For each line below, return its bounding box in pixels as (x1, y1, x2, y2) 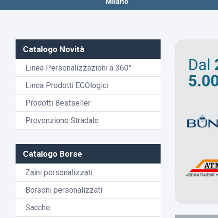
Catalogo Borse (23, 149, 82, 159)
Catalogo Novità (23, 44, 84, 54)
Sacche (25, 203, 50, 213)
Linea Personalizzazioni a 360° (25, 63, 131, 73)
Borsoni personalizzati (25, 185, 102, 195)
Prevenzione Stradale (25, 116, 99, 126)
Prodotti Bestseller (25, 98, 91, 108)
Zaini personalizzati (25, 168, 92, 178)
